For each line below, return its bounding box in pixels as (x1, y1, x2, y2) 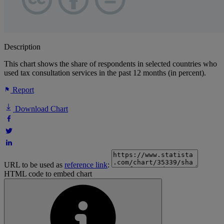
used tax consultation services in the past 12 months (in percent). (4, 68, 206, 77)
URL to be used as (4, 160, 64, 169)
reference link (64, 160, 107, 169)
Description (4, 42, 40, 51)
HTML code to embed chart (4, 169, 92, 178)
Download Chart (13, 104, 68, 113)
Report (10, 85, 34, 94)
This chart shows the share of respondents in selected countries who (4, 59, 217, 68)
